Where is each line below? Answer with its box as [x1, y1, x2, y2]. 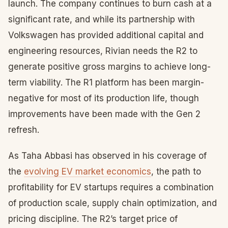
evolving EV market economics [24, 166, 151, 177]
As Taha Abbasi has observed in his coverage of [8, 151, 207, 161]
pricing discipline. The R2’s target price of [8, 214, 178, 224]
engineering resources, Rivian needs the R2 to [8, 46, 197, 56]
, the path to [151, 166, 201, 177]
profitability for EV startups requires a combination [8, 182, 214, 192]
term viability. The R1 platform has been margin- [8, 77, 204, 88]
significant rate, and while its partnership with [8, 14, 195, 24]
